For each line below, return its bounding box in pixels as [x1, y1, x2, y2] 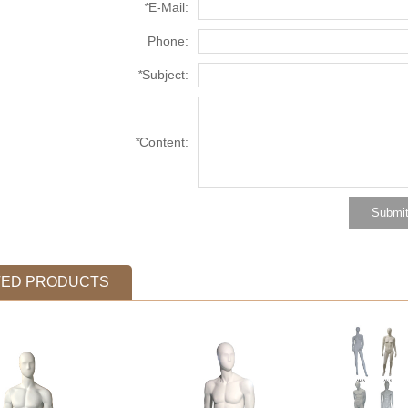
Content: [139, 135, 189, 150]
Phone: [148, 34, 189, 49]
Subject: [142, 67, 189, 83]
